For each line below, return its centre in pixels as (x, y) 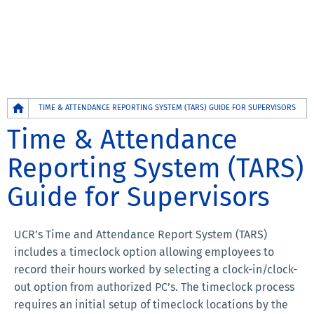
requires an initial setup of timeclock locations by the (151, 305)
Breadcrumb (39, 106)
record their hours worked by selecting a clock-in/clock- (156, 270)
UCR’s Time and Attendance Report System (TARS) (141, 235)
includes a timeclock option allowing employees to (144, 252)
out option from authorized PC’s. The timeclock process (154, 287)
